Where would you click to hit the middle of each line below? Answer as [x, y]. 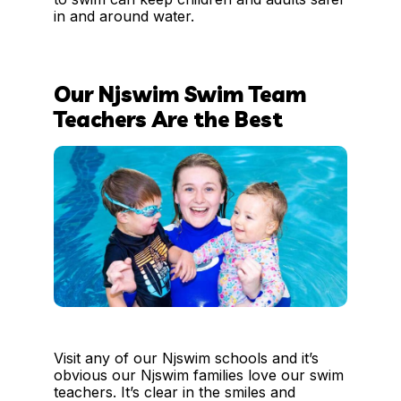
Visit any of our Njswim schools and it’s [186, 358]
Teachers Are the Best [168, 119]
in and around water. [124, 16]
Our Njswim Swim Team [180, 94]
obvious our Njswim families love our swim [199, 375]
